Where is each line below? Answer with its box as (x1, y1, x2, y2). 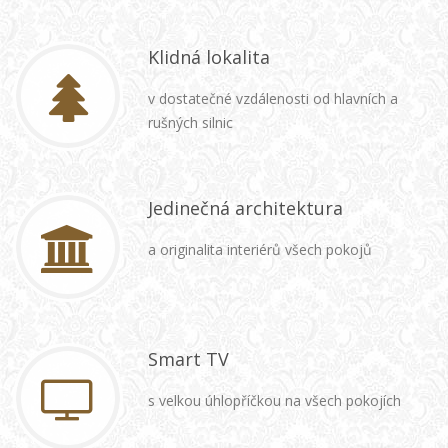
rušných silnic (148, 113, 233, 132)
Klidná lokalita (148, 45, 270, 69)
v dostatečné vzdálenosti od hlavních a (148, 89, 398, 108)
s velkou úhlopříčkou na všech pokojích (148, 391, 401, 410)
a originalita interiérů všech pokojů (148, 240, 372, 259)
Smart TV (148, 347, 229, 371)
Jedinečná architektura (148, 196, 343, 220)
